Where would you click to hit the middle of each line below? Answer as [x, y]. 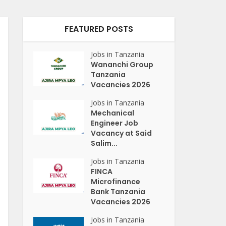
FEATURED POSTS [99, 29]
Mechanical [113, 113]
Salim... [104, 143]
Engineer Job [115, 123]
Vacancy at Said [122, 133]
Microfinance [116, 182]
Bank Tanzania [118, 192]
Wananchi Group [122, 65]
